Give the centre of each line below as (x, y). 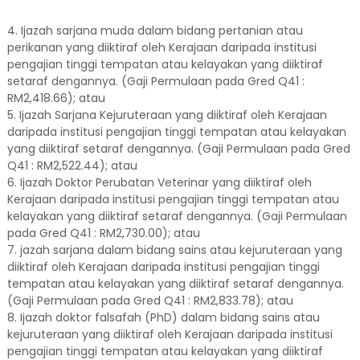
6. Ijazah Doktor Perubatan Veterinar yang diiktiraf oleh (159, 182)
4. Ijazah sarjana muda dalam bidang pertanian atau (155, 31)
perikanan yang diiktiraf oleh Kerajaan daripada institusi (162, 47)
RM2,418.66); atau (56, 98)
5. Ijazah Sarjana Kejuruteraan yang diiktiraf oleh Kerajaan (167, 115)
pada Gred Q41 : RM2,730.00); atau (103, 233)
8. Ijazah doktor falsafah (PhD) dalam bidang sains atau (163, 317)
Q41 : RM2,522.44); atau (72, 166)
